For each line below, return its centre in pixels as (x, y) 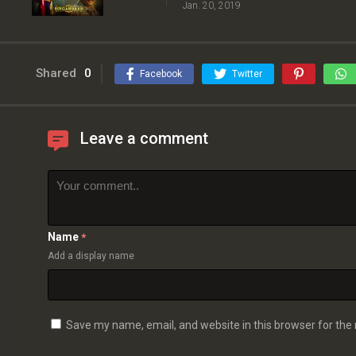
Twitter (247, 74)
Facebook (161, 74)
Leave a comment (144, 139)
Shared (56, 74)
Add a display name (91, 256)
